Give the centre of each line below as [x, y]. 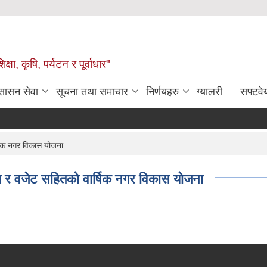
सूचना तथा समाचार [92, 92]
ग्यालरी [209, 92]
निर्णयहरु [162, 92]
